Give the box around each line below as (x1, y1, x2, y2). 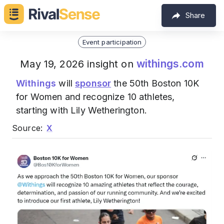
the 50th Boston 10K (111, 78, 199, 88)
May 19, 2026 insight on (20, 58, 136, 70)
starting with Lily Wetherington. (16, 105, 147, 115)
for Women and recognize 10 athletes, (16, 91, 175, 102)
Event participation (82, 37, 142, 46)
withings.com (136, 57, 204, 70)
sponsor (75, 78, 111, 88)
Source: (12, 123, 43, 133)
